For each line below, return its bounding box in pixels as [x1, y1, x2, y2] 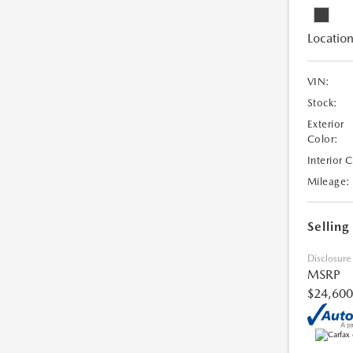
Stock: [307, 97, 338, 110]
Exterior [307, 118, 344, 131]
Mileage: [307, 176, 351, 188]
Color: [307, 133, 339, 146]
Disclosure [307, 253, 351, 265]
